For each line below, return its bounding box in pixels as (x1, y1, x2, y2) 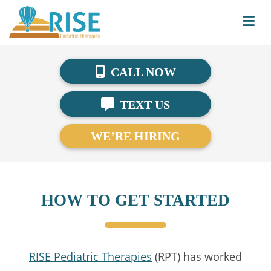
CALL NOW (108, 65, 176, 79)
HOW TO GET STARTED (41, 191, 230, 209)
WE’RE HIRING (91, 129, 180, 143)
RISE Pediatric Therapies (29, 249, 152, 264)
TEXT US (117, 98, 170, 111)
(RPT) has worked (152, 249, 242, 264)
